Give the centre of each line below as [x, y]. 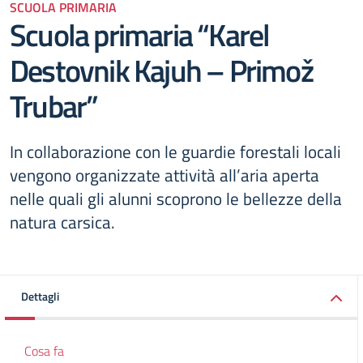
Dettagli [40, 296]
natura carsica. [62, 222]
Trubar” [54, 106]
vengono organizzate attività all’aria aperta [164, 175]
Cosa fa [44, 351]
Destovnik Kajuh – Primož [161, 70]
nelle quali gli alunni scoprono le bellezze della [176, 199]
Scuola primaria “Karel [140, 34]
